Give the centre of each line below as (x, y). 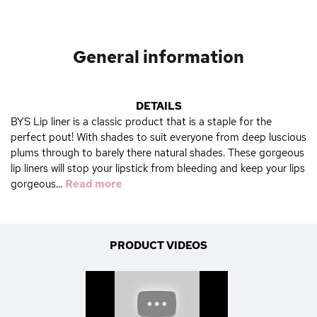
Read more (94, 184)
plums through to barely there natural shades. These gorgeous (157, 153)
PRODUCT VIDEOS (158, 246)
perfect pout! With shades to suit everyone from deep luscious (158, 138)
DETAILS (158, 106)
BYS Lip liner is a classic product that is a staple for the (141, 122)
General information (158, 57)
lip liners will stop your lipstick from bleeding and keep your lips (158, 169)
